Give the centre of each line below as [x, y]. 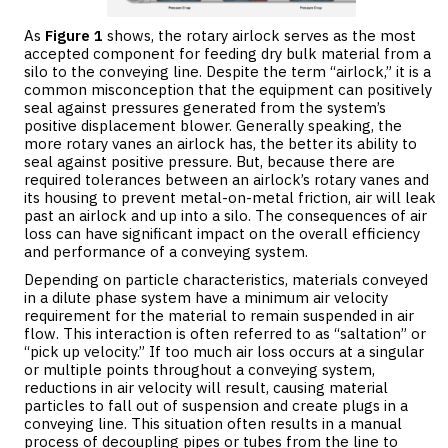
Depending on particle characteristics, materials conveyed [226, 279]
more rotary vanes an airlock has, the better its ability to [220, 143]
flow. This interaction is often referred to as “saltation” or [225, 333]
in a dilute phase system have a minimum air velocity [206, 297]
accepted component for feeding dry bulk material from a [227, 53]
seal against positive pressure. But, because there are [209, 161]
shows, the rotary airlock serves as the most [259, 35]
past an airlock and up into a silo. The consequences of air [225, 215]
